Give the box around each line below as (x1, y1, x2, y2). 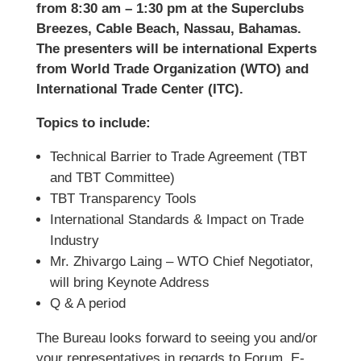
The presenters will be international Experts (35, 41, 317, 56)
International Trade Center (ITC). (35, 81, 243, 97)
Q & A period (49, 296, 126, 311)
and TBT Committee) (49, 170, 175, 185)
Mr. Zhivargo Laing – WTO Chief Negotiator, (49, 254, 313, 269)
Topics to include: (35, 115, 151, 131)
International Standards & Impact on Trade (49, 212, 304, 227)
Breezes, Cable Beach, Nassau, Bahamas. (35, 21, 301, 36)
